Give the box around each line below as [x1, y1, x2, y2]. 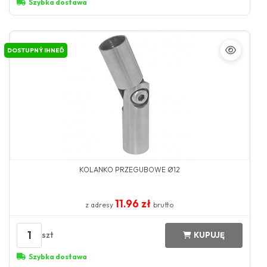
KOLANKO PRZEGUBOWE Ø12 [79, 164, 180, 174]
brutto [153, 200, 174, 209]
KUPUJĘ [193, 230, 225, 240]
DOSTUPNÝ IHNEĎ [7, 46, 64, 54]
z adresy [85, 200, 116, 209]
